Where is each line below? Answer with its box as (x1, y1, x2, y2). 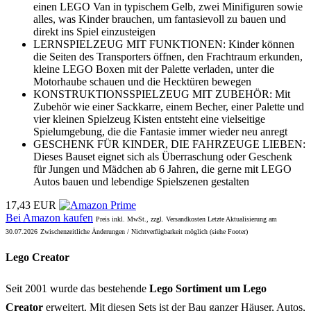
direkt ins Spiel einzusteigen (33, 26, 155, 38)
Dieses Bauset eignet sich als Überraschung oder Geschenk (33, 151, 292, 163)
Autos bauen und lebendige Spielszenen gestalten (33, 176, 249, 188)
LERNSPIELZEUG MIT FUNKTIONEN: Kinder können (33, 38, 294, 51)
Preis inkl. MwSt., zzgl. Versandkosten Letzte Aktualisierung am (96, 215, 277, 224)
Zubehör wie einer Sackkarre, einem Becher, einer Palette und (33, 101, 304, 113)
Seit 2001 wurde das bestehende (6, 282, 149, 294)
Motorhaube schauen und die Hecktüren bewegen (33, 76, 251, 88)
